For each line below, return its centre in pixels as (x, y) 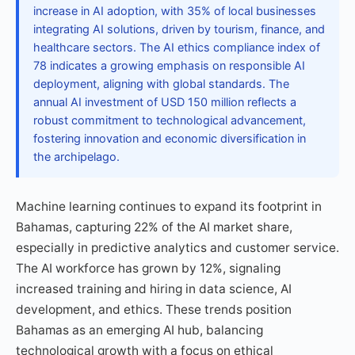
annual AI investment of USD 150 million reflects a (165, 102)
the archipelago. (76, 157)
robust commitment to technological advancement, (170, 120)
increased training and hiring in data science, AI (154, 289)
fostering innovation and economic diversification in (170, 139)
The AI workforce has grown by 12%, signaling (148, 268)
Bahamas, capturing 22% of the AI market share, (154, 227)
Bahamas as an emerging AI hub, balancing (139, 330)
